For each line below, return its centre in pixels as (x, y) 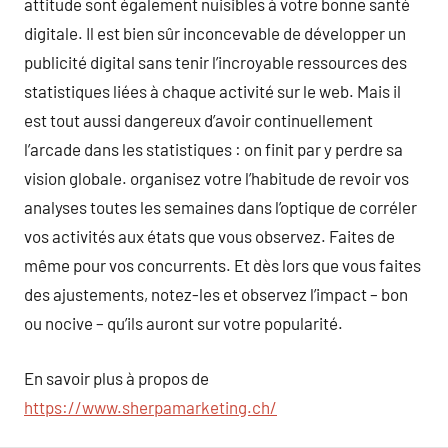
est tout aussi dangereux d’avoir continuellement (198, 120)
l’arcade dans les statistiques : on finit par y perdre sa (213, 149)
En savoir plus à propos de (116, 377)
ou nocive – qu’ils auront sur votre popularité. (183, 323)
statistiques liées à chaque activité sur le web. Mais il (212, 91)
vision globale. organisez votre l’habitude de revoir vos (216, 178)
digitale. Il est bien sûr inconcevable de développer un (215, 33)
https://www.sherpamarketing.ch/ (150, 406)
